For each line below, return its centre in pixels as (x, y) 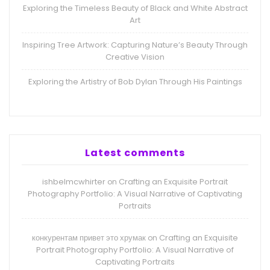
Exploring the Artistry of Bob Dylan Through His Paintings (135, 82)
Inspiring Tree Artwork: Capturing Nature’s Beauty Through (135, 45)
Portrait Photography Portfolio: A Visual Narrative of (135, 250)
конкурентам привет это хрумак (89, 238)
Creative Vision (135, 57)
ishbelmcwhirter (74, 182)
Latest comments (135, 153)
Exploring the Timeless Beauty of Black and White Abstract (135, 8)
